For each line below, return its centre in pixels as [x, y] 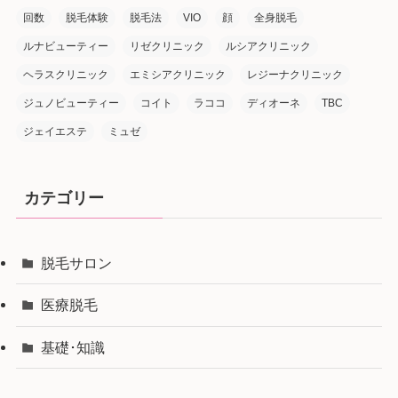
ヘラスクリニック [65, 75]
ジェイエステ [55, 132]
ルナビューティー [65, 47]
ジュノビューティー [71, 103]
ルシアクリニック [268, 47]
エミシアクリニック [177, 75]
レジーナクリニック [295, 75]
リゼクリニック [167, 47]
